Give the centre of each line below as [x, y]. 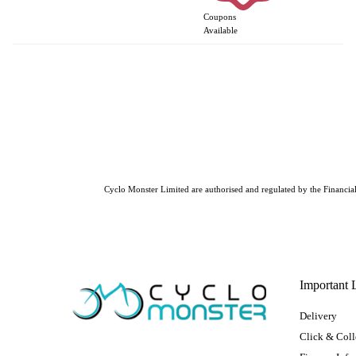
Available [220, 30]
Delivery [318, 315]
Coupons [219, 16]
